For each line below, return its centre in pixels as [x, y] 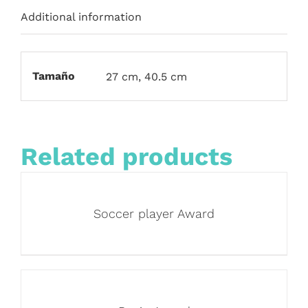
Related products [126, 157]
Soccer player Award [154, 214]
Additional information [81, 17]
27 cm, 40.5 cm [146, 76]
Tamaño [53, 76]
